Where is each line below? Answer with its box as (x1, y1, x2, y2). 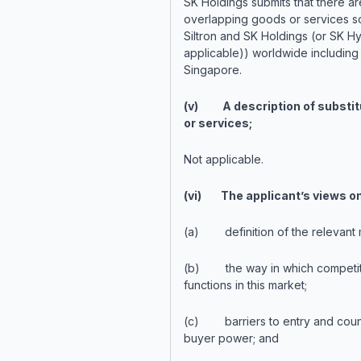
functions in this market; (183, 278, 307, 292)
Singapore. (183, 63, 245, 77)
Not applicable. (183, 152, 267, 166)
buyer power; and (183, 331, 279, 345)
